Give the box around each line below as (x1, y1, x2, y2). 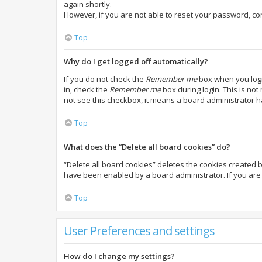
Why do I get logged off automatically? (64, 56, 208, 67)
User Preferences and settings (64, 223, 215, 239)
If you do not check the (64, 74, 146, 84)
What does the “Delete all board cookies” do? (64, 142, 230, 152)
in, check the (64, 84, 109, 95)
